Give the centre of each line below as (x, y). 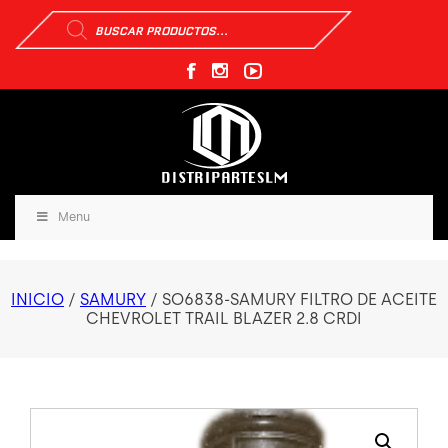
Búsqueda (93, 16)
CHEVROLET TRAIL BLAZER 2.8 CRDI (224, 319)
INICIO (37, 300)
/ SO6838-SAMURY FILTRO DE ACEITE (291, 300)
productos (95, 48)
